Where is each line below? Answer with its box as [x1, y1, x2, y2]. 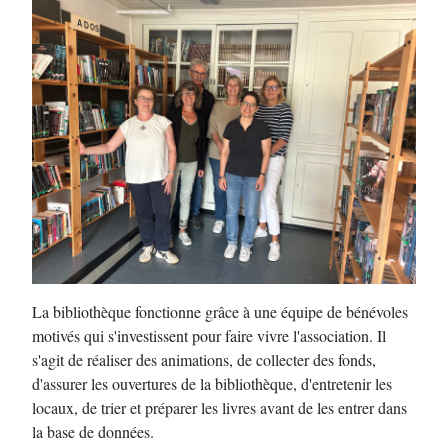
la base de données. [32, 421, 154, 442]
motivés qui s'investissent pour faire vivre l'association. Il [32, 325, 386, 346]
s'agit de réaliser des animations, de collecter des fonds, [32, 349, 376, 370]
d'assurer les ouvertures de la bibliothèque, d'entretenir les [32, 373, 392, 394]
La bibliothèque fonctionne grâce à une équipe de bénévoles [32, 301, 408, 322]
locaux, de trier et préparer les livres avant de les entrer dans [32, 397, 407, 418]
